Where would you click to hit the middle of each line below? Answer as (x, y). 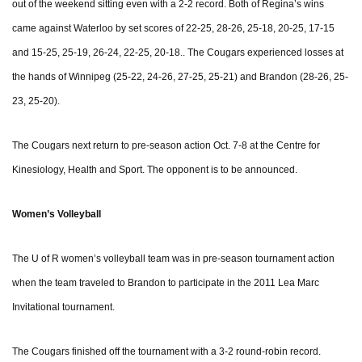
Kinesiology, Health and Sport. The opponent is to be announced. (155, 170)
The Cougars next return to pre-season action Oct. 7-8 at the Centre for (166, 146)
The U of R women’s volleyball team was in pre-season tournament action (173, 259)
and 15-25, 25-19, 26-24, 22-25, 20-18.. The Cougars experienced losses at (178, 53)
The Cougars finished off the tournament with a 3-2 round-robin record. (166, 352)
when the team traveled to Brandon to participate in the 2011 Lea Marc (166, 283)
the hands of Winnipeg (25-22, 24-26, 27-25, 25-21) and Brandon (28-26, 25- (180, 77)
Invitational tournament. (63, 307)
